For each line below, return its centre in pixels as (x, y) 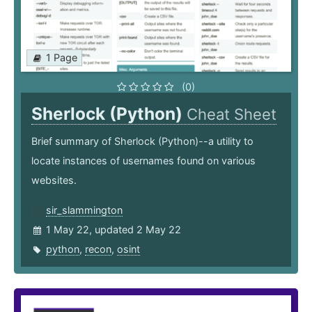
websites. (54, 180)
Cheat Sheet (232, 115)
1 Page (62, 58)
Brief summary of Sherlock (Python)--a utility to (142, 141)
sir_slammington (84, 210)
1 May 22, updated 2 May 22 (114, 230)
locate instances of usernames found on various (143, 161)
